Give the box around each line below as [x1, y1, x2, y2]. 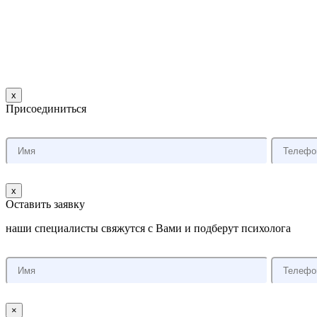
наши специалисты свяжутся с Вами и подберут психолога [6, 221, 291, 234]
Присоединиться [6, 102, 86, 115]
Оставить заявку [6, 197, 85, 210]
